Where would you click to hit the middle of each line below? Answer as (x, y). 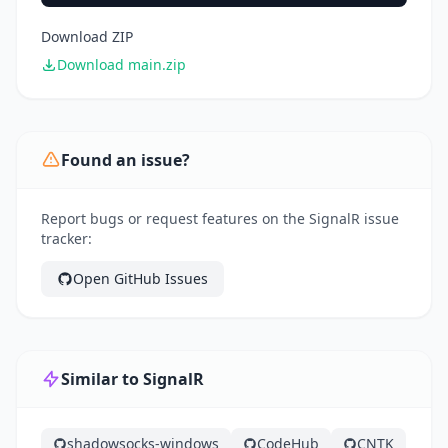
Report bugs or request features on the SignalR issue (220, 219)
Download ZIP (87, 37)
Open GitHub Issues (140, 279)
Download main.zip (121, 65)
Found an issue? (125, 160)
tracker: (66, 239)
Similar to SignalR (132, 379)
